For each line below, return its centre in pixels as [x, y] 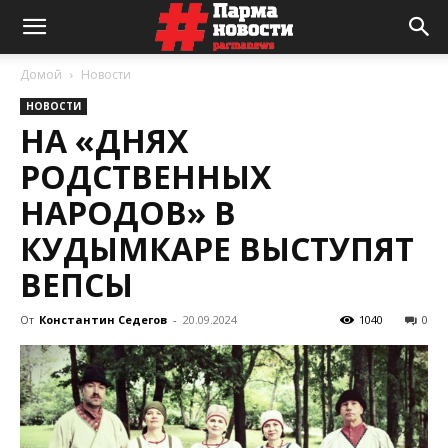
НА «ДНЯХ [104, 140]
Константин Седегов [103, 319]
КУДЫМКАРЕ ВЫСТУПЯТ [217, 248]
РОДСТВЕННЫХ [145, 176]
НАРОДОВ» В [128, 212]
